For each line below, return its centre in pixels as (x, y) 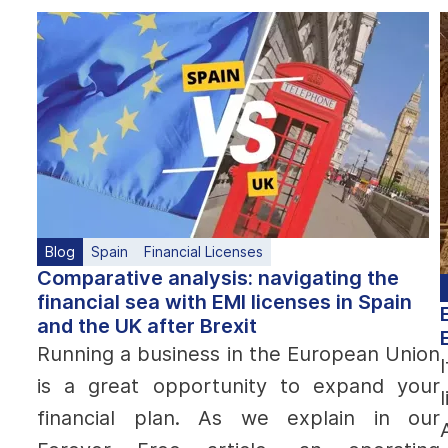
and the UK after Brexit (147, 326)
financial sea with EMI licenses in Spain (224, 302)
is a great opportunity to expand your (239, 386)
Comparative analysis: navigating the (218, 278)
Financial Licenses (203, 251)
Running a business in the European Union (239, 354)
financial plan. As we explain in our (239, 418)
